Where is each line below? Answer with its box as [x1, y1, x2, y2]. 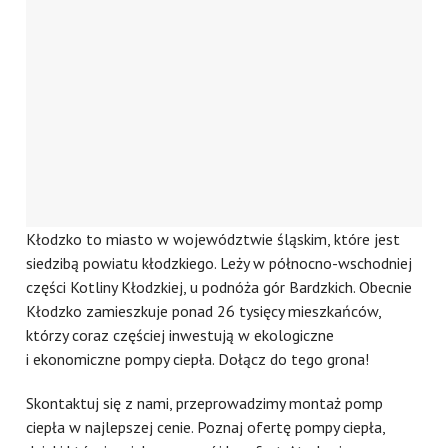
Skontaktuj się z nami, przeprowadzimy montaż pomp [26, 392, 384, 413]
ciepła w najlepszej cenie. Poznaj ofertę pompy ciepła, [26, 416, 386, 437]
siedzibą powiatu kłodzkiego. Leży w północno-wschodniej [26, 252, 413, 273]
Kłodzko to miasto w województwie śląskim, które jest [26, 228, 401, 249]
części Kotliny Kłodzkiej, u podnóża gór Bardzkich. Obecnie [26, 276, 413, 297]
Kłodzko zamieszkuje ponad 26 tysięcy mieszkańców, [26, 300, 382, 321]
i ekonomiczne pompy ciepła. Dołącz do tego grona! [26, 348, 370, 369]
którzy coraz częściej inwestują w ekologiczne [26, 324, 335, 345]
